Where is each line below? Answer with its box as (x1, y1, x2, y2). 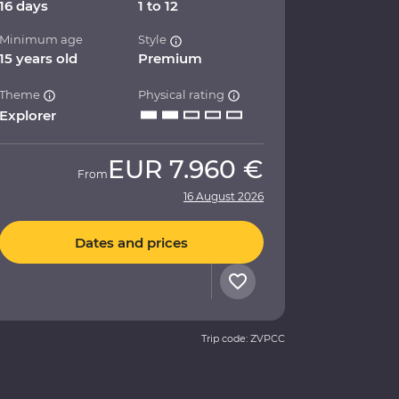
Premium (138, 50, 203, 68)
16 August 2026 (183, 190, 264, 204)
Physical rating (138, 87, 228, 102)
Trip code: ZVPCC (201, 332, 285, 346)
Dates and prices (75, 233, 188, 251)
